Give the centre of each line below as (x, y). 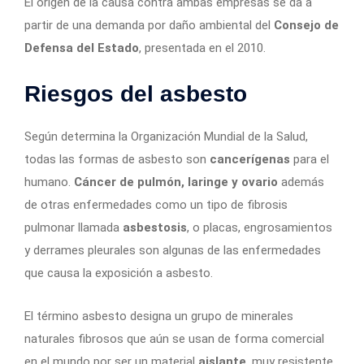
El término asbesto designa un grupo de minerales (159, 316)
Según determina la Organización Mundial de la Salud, (166, 136)
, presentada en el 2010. (202, 48)
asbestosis (155, 227)
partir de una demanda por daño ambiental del (149, 25)
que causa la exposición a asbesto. (119, 273)
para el (310, 159)
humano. (49, 182)
